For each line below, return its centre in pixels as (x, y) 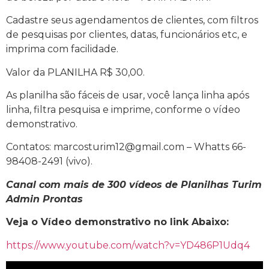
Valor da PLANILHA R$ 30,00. (75, 72)
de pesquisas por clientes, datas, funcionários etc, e (127, 35)
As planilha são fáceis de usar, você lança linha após (128, 95)
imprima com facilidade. (62, 49)
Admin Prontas (44, 199)
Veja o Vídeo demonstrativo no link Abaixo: (117, 222)
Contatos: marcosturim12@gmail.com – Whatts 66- (126, 147)
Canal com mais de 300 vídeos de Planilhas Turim (134, 184)
